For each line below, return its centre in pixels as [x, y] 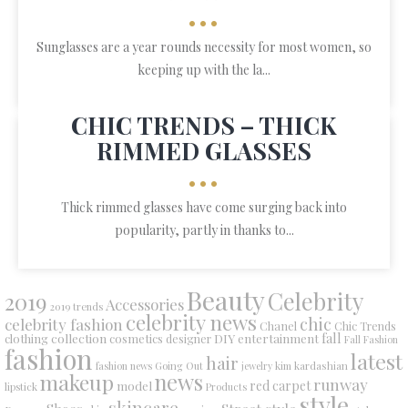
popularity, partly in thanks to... [204, 230]
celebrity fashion [64, 324]
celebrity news [191, 322]
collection [79, 338]
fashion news [124, 366]
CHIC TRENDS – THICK [204, 125]
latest [377, 361]
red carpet [280, 386]
